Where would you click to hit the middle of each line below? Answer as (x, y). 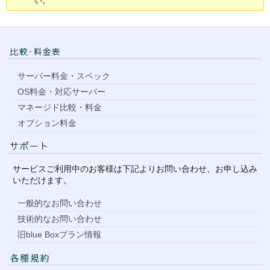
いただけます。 (42, 180)
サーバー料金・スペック (64, 76)
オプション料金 (47, 123)
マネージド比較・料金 (60, 107)
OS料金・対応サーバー (61, 91)
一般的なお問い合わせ (60, 203)
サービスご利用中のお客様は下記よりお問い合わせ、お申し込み (135, 168)
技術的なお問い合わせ (60, 218)
